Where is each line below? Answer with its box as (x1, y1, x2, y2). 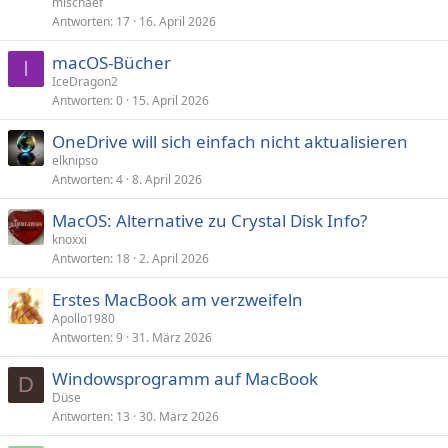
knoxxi (52, 231, 87, 248)
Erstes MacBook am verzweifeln (52, 288, 303, 311)
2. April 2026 (139, 250, 209, 267)
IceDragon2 (52, 73, 118, 90)
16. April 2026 (139, 13, 216, 30)
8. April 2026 (132, 171, 202, 188)
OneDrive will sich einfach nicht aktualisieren (52, 130, 408, 153)
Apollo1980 (52, 310, 115, 327)
